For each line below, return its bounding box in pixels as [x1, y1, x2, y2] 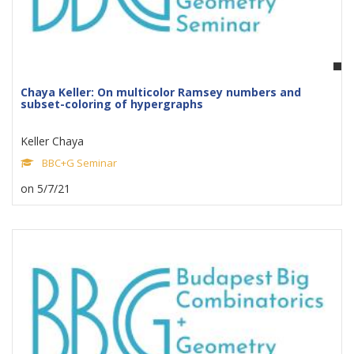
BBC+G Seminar [42, 156, 117, 170]
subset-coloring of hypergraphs [21, 96, 203, 111]
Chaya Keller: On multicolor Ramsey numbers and [21, 85, 301, 100]
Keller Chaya [21, 134, 84, 149]
